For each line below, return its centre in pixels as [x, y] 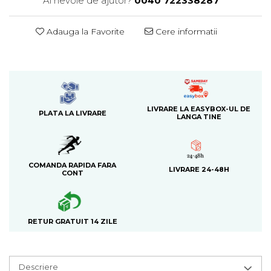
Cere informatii [185, 31]
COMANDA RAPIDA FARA [72, 165]
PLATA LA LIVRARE [72, 113]
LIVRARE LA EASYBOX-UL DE [199, 109]
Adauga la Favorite [84, 31]
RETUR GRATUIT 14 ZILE [72, 221]
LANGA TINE [199, 117]
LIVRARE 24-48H [199, 169]
